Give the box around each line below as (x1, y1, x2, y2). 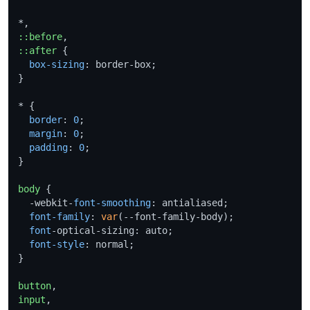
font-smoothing (73, 197, 151, 208)
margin (29, 127, 62, 139)
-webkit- (18, 197, 73, 208)
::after (18, 44, 57, 56)
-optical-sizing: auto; (51, 224, 173, 236)
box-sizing (29, 58, 84, 70)
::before (18, 30, 62, 42)
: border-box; (84, 58, 156, 70)
